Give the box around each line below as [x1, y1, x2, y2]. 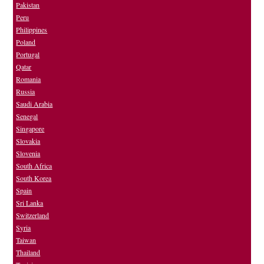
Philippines [16, 25, 48, 35]
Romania [16, 74, 41, 84]
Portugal [16, 49, 40, 60]
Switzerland [16, 210, 49, 220]
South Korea [16, 173, 52, 183]
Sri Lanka [16, 198, 44, 208]
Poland [16, 37, 36, 47]
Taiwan [16, 235, 37, 245]
